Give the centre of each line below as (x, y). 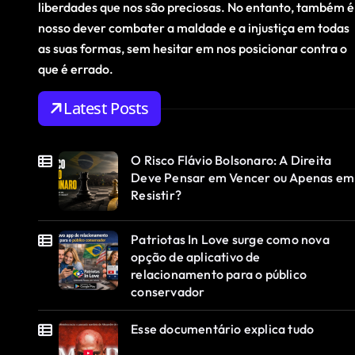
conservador (168, 292)
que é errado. (76, 69)
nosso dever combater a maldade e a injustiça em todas (194, 28)
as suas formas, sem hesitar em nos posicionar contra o (193, 49)
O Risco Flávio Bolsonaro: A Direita (231, 160)
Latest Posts (106, 109)
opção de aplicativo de (196, 257)
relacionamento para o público (219, 275)
